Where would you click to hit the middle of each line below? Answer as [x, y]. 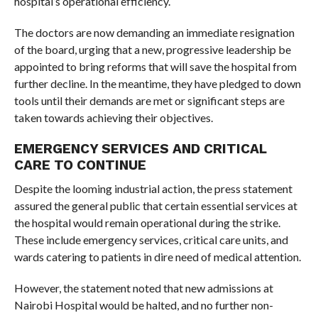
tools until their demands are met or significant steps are [149, 100]
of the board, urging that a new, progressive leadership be [152, 49]
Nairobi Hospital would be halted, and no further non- [143, 305]
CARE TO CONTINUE [80, 165]
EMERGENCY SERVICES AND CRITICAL [140, 149]
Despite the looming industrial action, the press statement [153, 188]
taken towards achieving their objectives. [113, 117]
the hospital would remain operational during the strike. [147, 223]
